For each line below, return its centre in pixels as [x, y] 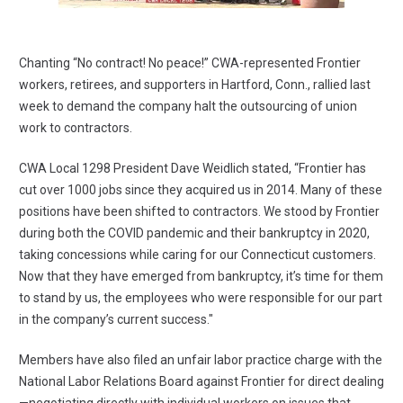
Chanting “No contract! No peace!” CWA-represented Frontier [190, 63]
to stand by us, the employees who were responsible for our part [201, 298]
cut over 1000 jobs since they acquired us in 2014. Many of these [201, 190]
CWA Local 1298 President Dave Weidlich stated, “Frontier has [193, 169]
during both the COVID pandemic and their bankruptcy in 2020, [194, 233]
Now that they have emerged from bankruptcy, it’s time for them [201, 277]
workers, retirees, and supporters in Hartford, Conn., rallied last [195, 85]
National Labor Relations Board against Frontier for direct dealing [201, 382]
